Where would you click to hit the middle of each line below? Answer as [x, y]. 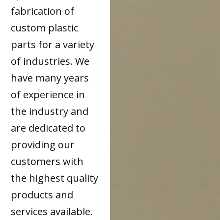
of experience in [48, 94]
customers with [47, 161]
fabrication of [43, 11]
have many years [50, 78]
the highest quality [55, 178]
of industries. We [50, 61]
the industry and [50, 111]
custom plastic [45, 27]
